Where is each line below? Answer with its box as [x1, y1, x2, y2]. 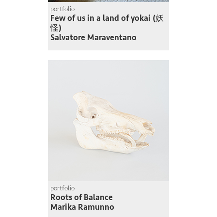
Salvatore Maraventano [50, 32, 137, 43]
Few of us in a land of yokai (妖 [50, 13, 164, 23]
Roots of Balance [50, 192, 113, 202]
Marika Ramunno [50, 201, 114, 212]
